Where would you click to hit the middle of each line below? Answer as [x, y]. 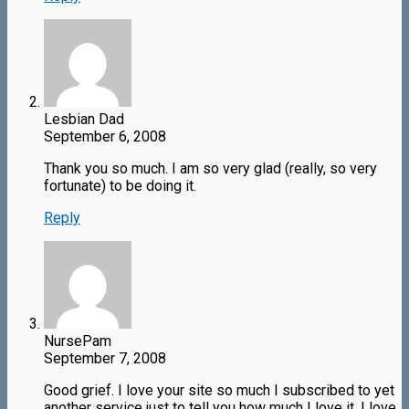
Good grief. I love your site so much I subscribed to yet [219, 391]
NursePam [78, 341]
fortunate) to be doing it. [120, 186]
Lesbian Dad [84, 120]
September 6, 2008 [105, 137]
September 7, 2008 [105, 359]
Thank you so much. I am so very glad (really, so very [210, 169]
